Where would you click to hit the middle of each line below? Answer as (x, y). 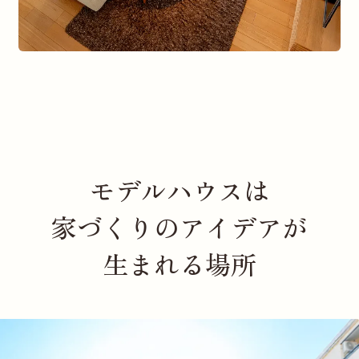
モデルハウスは (179, 190)
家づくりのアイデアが (179, 226)
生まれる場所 (179, 263)
